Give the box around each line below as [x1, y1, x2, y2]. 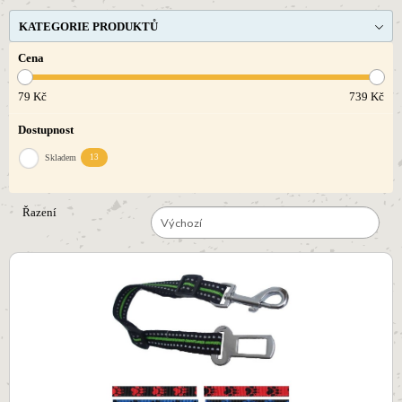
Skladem [45, 153, 76, 163]
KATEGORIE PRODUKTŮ [19, 21, 158, 33]
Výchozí [160, 215, 202, 232]
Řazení [22, 206, 57, 220]
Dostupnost [18, 124, 74, 137]
